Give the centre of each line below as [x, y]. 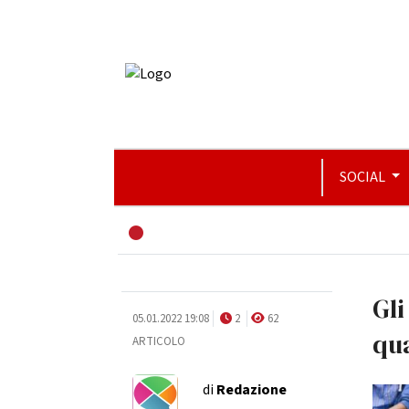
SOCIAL [363, 177]
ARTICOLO [158, 341]
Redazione [251, 389]
